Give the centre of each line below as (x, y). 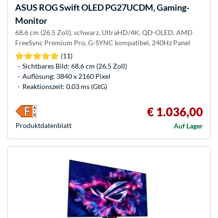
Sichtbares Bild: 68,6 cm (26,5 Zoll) (75, 66)
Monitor (31, 21)
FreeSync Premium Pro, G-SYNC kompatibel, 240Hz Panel (103, 43)
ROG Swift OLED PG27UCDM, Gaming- (113, 8)
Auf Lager (188, 126)
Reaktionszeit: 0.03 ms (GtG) (65, 87)
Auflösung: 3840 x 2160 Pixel (66, 76)
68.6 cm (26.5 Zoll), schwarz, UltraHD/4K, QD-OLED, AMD (104, 33)
